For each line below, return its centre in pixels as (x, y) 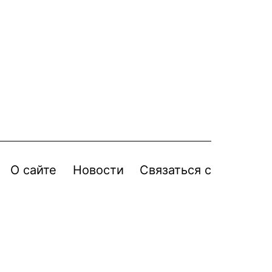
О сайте (34, 170)
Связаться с (175, 170)
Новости (98, 170)
